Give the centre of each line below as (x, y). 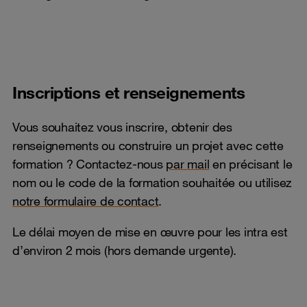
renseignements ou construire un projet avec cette (148, 145)
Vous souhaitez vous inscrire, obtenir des (122, 127)
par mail (188, 164)
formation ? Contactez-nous (89, 164)
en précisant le (251, 164)
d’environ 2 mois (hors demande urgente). (124, 250)
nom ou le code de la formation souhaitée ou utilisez (152, 182)
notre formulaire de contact (86, 201)
